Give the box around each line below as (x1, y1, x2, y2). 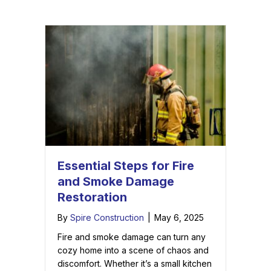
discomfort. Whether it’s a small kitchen (57, 258, 212, 269)
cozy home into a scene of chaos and (57, 244, 209, 255)
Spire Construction (70, 212, 144, 223)
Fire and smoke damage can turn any (57, 231, 206, 242)
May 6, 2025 (154, 212, 204, 223)
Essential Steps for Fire (57, 158, 194, 173)
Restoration (57, 189, 127, 204)
